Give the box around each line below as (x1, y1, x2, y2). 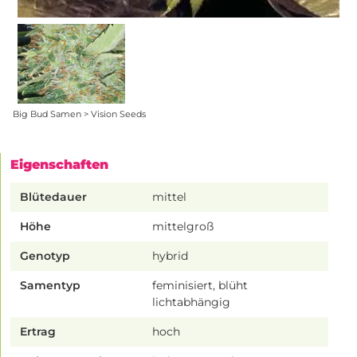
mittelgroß (152, 219, 214, 234)
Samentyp (20, 278, 80, 293)
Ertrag (20, 324, 56, 339)
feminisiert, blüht (152, 278, 249, 293)
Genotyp (20, 249, 70, 264)
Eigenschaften (10, 157, 108, 173)
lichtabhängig (152, 295, 231, 310)
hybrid (152, 249, 189, 264)
